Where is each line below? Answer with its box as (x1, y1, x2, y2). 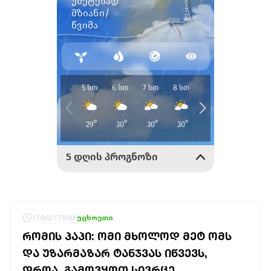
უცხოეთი (77, 213, 113, 222)
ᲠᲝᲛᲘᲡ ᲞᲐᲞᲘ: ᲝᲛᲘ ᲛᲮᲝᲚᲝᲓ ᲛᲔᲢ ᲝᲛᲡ (22, 229, 232, 243)
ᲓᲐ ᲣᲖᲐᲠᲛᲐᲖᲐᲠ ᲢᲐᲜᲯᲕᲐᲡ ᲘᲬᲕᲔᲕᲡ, (22, 246, 207, 260)
